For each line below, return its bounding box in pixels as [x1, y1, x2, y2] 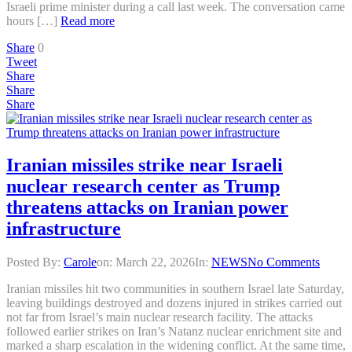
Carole [64, 255, 97, 269]
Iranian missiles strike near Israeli [6, 155, 283, 176]
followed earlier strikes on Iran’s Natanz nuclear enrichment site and [6, 324, 342, 339]
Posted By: [6, 255, 64, 269]
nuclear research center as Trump [6, 176, 280, 197]
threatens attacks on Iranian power [6, 197, 288, 218]
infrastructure [6, 218, 121, 240]
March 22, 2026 [115, 255, 195, 269]
